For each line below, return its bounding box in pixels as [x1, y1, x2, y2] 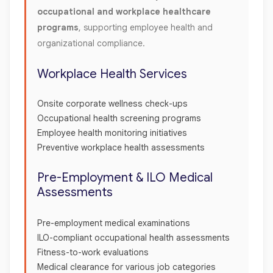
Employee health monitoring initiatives [37, 127, 190, 138]
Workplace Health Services [37, 66, 187, 82]
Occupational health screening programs [37, 112, 204, 124]
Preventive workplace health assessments [37, 141, 207, 153]
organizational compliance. [37, 37, 145, 49]
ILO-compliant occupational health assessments [37, 232, 232, 243]
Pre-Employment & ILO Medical [37, 169, 213, 185]
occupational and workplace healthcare [37, 5, 211, 17]
